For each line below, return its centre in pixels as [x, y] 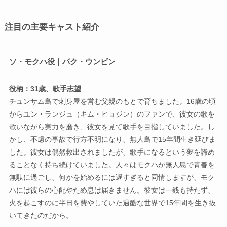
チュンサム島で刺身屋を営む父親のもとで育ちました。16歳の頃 [112, 101]
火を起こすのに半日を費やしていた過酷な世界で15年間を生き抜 [112, 202]
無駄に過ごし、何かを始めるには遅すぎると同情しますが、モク [112, 177]
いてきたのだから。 [41, 215]
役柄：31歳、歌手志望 [45, 88]
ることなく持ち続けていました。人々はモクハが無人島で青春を [112, 164]
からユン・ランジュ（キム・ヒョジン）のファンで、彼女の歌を [112, 114]
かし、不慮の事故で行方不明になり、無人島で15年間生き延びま [112, 139]
